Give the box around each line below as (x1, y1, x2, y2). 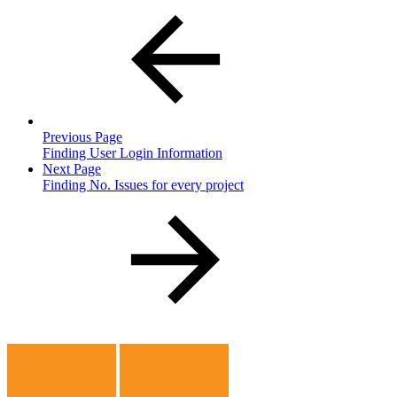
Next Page (43, 160, 101, 176)
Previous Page (43, 128, 122, 144)
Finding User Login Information (43, 144, 222, 160)
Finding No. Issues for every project (43, 176, 244, 192)
